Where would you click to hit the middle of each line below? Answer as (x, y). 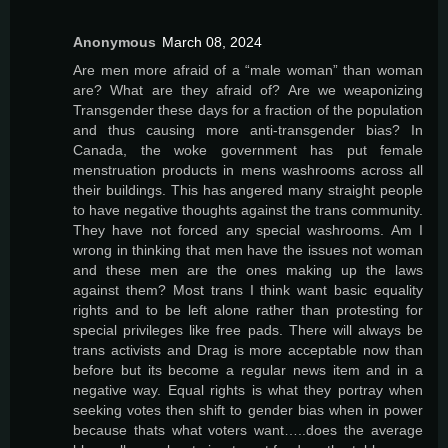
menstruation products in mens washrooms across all (248, 170)
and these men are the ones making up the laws (248, 270)
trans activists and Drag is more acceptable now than (248, 350)
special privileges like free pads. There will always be (248, 330)
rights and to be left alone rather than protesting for (248, 310)
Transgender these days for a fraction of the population (248, 110)
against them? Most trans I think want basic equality (248, 290)
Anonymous (114, 42)
